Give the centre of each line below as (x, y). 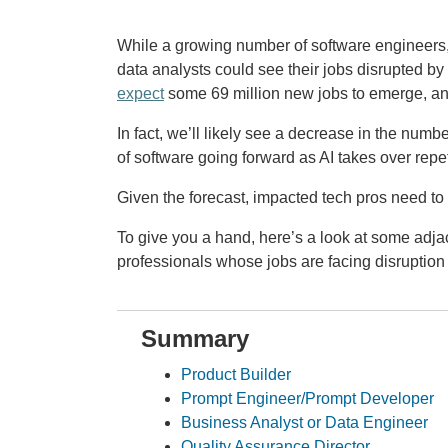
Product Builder (236, 374)
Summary (195, 338)
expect (140, 93)
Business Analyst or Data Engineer (304, 422)
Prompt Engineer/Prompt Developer (307, 398)
